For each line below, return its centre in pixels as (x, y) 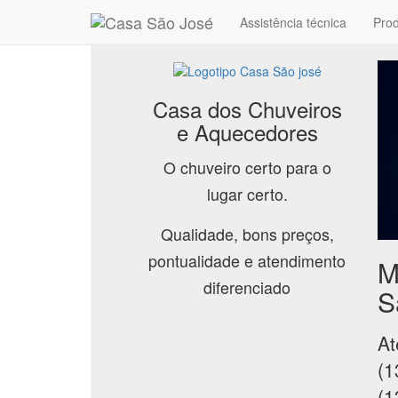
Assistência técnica (293, 22)
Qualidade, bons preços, (247, 235)
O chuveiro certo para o (247, 168)
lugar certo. (247, 195)
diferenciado (247, 288)
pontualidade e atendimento (247, 261)
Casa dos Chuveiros (247, 109)
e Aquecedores (247, 132)
